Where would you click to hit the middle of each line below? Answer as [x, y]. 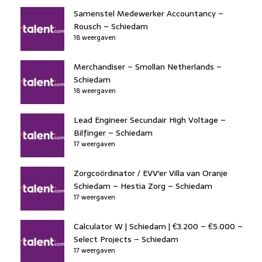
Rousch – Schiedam [111, 26]
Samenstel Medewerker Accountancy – [149, 13]
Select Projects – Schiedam [126, 239]
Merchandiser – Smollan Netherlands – [148, 66]
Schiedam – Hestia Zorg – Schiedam [143, 186]
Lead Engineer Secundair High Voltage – [150, 120]
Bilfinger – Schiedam [113, 132]
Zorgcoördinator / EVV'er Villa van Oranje [151, 173]
